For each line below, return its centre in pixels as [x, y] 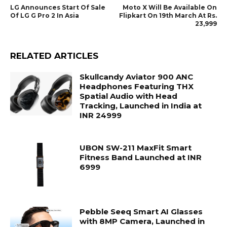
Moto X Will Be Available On [169, 8]
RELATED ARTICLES [54, 56]
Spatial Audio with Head [129, 96]
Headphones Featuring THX [137, 87]
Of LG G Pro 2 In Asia [45, 16]
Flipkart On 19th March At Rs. [168, 16]
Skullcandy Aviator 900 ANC [137, 77]
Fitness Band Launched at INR [141, 158]
